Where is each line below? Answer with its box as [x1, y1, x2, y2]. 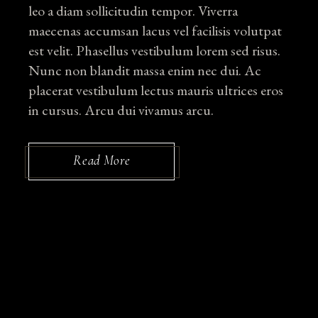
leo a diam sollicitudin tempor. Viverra [28, 1, 238, 21]
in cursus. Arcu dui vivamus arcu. [28, 101, 214, 120]
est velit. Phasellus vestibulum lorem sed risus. [28, 41, 281, 60]
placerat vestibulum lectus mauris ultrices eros [28, 81, 284, 100]
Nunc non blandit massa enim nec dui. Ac [28, 61, 262, 80]
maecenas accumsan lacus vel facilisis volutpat [28, 21, 283, 40]
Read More [73, 152, 131, 169]
